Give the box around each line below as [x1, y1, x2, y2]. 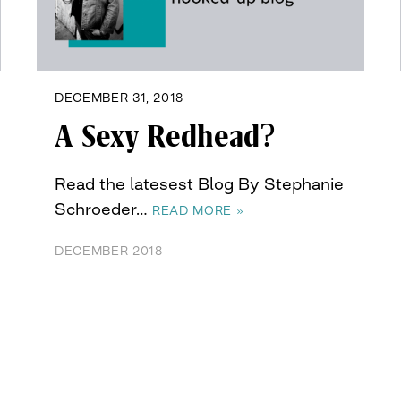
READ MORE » [152, 203, 244, 218]
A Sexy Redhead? [55, 119, 276, 156]
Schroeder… [55, 199, 152, 219]
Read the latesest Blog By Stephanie [55, 174, 344, 194]
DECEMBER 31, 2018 [55, 90, 184, 106]
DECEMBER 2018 [55, 243, 163, 259]
